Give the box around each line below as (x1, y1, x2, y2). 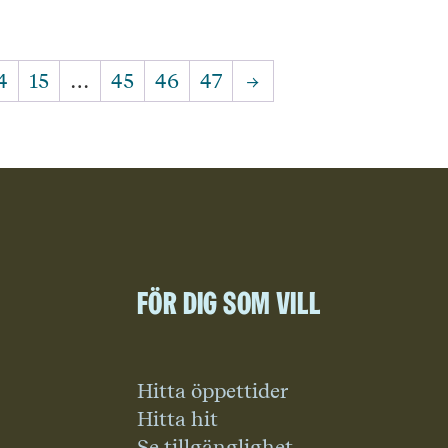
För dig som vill (137, 287, 322, 318)
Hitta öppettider (137, 379, 288, 403)
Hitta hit (137, 407, 218, 431)
